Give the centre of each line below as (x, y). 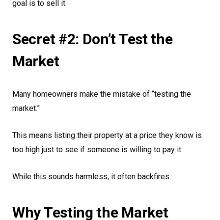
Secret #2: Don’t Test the (93, 39)
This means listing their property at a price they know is (107, 136)
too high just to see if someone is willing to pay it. (97, 150)
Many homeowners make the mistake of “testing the (102, 94)
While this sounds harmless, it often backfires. (92, 177)
